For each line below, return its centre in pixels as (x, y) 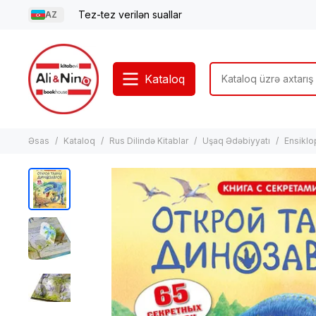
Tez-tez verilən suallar (130, 14)
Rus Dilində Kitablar (149, 141)
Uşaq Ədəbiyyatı (236, 141)
